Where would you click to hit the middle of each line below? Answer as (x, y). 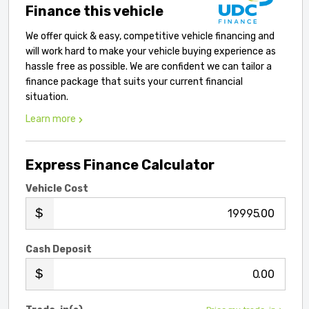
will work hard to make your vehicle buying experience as (151, 52)
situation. (47, 97)
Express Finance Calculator (120, 165)
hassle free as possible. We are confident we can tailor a (149, 67)
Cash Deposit (59, 250)
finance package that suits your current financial (134, 82)
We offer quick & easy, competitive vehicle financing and (150, 37)
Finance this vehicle (94, 11)
